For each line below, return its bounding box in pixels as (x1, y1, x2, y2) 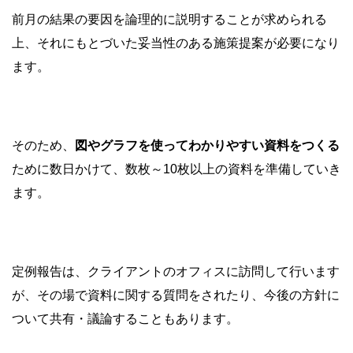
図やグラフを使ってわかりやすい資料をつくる (75, 138, 340, 152)
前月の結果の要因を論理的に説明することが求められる (12, 12, 327, 26)
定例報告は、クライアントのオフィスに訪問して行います (12, 264, 340, 278)
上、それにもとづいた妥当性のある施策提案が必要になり (12, 35, 340, 50)
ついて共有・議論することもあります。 (12, 311, 239, 325)
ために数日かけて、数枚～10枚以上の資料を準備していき (12, 162, 341, 176)
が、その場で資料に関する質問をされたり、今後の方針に (12, 288, 340, 302)
